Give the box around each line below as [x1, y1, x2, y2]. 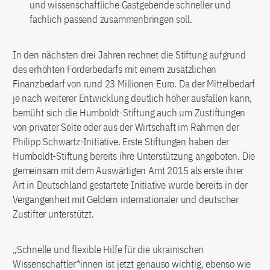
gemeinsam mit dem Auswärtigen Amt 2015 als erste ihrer [13, 163, 244, 177]
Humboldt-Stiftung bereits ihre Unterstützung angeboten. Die [13, 149, 256, 163]
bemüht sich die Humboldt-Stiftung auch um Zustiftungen [13, 105, 246, 119]
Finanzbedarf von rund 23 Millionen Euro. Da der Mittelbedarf [13, 77, 255, 90]
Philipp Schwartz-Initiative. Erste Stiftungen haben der [13, 134, 229, 148]
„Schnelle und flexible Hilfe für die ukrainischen [13, 242, 204, 256]
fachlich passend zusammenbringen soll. [30, 12, 192, 26]
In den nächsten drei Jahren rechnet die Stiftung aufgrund [13, 48, 246, 61]
